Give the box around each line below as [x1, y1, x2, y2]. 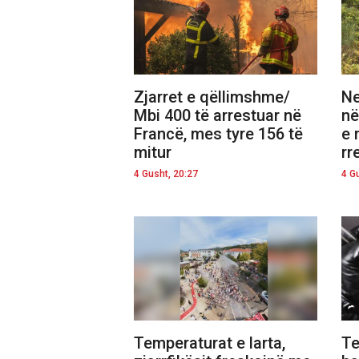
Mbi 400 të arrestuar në [134, 106, 301, 126]
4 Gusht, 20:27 [134, 168, 198, 180]
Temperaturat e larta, [134, 333, 285, 353]
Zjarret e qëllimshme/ [134, 87, 290, 107]
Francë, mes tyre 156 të [134, 124, 303, 144]
